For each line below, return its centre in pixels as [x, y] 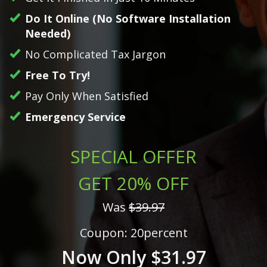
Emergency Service [75, 117]
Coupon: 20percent [133, 233]
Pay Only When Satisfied [87, 96]
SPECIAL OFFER [133, 156]
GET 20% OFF [133, 183]
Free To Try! [58, 75]
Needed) [48, 33]
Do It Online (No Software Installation [128, 18]
